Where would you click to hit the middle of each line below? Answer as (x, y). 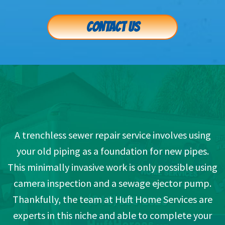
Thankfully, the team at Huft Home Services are (113, 199)
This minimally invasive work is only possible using (113, 167)
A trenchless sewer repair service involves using (113, 135)
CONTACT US (113, 27)
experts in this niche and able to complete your (113, 215)
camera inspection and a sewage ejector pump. (113, 183)
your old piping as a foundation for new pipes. (113, 151)
